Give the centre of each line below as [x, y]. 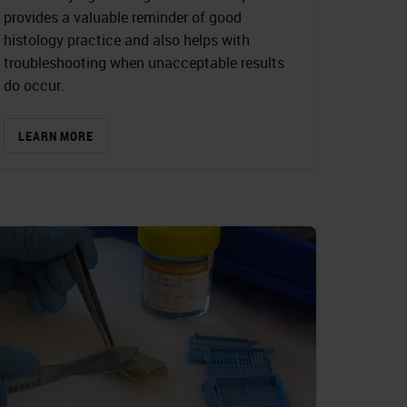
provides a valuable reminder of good [123, 18]
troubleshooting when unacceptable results [144, 63]
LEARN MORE [56, 136]
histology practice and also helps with [127, 40]
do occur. [34, 86]
